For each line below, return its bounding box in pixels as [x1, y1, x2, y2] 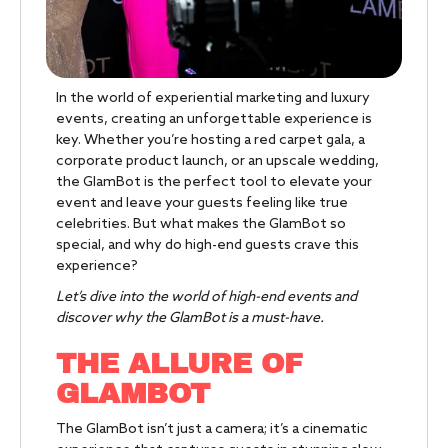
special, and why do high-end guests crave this [56, 237, 359, 254]
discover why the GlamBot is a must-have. [56, 310, 324, 327]
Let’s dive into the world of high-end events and [56, 289, 357, 306]
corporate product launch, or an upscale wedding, [56, 153, 379, 170]
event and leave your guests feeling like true [56, 195, 348, 212]
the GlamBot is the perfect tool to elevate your [56, 174, 372, 191]
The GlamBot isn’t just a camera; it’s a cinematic [56, 421, 368, 438]
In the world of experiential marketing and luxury [56, 90, 370, 107]
